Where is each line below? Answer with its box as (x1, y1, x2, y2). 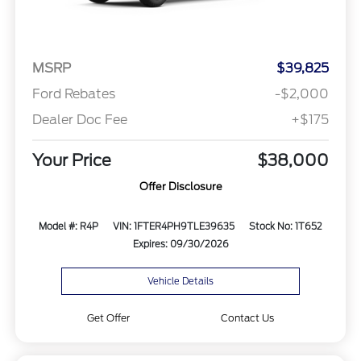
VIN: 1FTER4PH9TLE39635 (112, 221, 234, 233)
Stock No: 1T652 (248, 221, 322, 233)
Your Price (31, 151, 111, 171)
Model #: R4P (39, 221, 99, 233)
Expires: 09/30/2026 (132, 239, 229, 251)
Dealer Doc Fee (31, 112, 127, 128)
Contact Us (220, 311, 274, 324)
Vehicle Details (147, 275, 214, 287)
